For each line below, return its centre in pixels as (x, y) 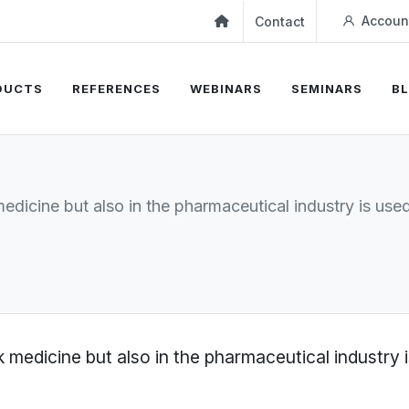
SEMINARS (327, 89)
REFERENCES (116, 89)
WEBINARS (226, 89)
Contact (280, 21)
